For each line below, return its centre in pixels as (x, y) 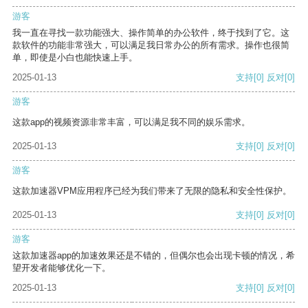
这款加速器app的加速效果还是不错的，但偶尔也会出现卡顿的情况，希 (154, 256)
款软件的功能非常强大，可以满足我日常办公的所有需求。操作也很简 (151, 45)
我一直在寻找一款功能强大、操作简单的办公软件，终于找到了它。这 (151, 33)
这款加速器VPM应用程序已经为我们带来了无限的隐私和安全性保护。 (152, 191)
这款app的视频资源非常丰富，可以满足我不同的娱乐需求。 (131, 122)
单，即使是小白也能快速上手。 (75, 58)
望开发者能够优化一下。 (62, 268)
